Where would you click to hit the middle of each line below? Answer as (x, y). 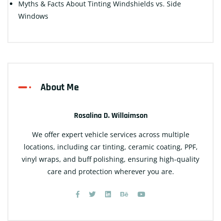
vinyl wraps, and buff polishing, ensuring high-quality (110, 159)
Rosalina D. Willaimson (110, 115)
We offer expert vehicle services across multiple (110, 134)
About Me (60, 87)
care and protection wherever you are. (110, 171)
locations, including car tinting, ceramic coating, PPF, (110, 147)
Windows (33, 16)
